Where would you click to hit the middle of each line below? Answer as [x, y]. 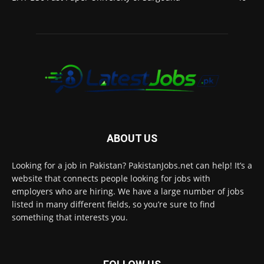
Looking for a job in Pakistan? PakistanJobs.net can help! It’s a [132, 166]
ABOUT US [132, 138]
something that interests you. [70, 217]
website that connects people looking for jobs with [111, 179]
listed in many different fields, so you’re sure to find [113, 204]
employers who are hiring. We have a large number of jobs [128, 192]
